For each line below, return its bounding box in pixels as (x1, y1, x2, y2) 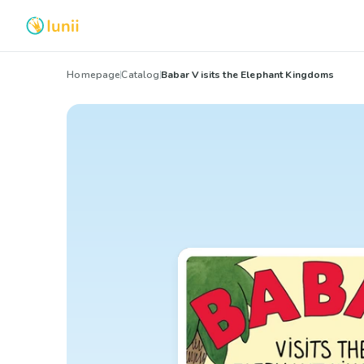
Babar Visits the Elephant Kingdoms (160, 68, 335, 81)
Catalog (121, 68, 160, 81)
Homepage (67, 68, 121, 81)
